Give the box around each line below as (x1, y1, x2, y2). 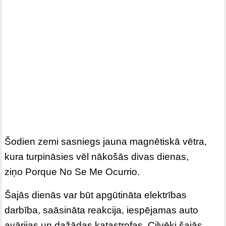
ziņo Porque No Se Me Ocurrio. (5, 166, 140, 178)
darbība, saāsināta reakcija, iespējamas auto (5, 205, 199, 216)
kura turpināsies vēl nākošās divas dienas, (5, 151, 189, 162)
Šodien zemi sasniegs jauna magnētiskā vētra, (5, 136, 207, 147)
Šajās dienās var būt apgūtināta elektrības (5, 190, 187, 201)
